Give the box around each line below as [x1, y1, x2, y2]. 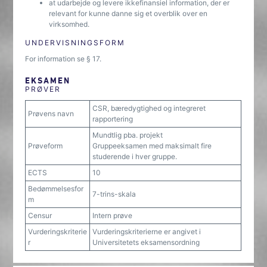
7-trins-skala [92, 190, 136, 198]
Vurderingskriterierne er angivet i [92, 227, 201, 236]
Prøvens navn [28, 109, 74, 118]
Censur [28, 211, 52, 220]
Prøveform [28, 141, 63, 150]
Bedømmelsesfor [28, 184, 84, 193]
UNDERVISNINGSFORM [25, 38, 126, 47]
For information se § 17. [25, 54, 102, 63]
